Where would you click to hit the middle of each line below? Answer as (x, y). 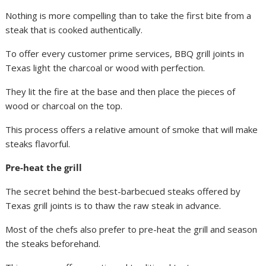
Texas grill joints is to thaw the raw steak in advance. (113, 205)
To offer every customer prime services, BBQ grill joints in (125, 53)
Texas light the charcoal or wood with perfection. (105, 68)
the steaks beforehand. (53, 243)
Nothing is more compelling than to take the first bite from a (129, 15)
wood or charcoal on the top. (64, 106)
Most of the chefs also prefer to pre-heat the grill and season (132, 229)
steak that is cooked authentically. (74, 30)
